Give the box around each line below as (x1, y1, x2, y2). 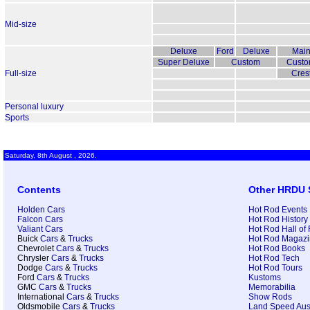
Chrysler (17, 253, 51, 264)
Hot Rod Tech (248, 253, 300, 264)
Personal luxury (5, 102, 64, 112)
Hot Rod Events (248, 205, 307, 215)
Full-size (5, 69, 37, 79)
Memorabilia (248, 282, 295, 293)
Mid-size (5, 19, 37, 30)
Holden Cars (17, 205, 65, 215)
